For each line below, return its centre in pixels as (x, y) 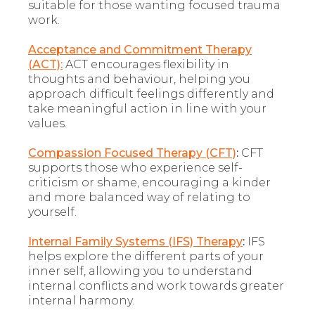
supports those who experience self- (135, 168)
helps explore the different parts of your (146, 257)
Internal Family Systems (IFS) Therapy (135, 242)
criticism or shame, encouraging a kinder (149, 183)
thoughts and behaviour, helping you (139, 79)
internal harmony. (81, 301)
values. (47, 124)
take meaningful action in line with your (147, 109)
